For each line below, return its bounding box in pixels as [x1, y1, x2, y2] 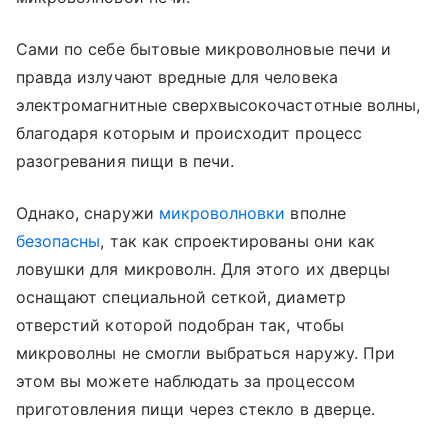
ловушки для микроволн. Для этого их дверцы [16, 259, 391, 279]
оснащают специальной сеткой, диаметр [16, 287, 346, 307]
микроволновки [158, 203, 286, 223]
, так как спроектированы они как [100, 231, 375, 251]
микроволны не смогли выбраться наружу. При [16, 343, 396, 363]
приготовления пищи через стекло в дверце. [16, 399, 375, 419]
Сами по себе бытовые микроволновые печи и [16, 39, 391, 59]
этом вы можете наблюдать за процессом [16, 371, 355, 391]
